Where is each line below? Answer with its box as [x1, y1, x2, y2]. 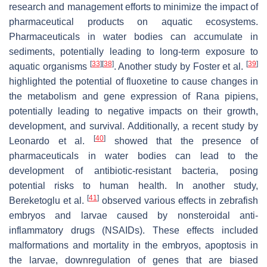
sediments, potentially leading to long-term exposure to [9, 46, 258, 57]
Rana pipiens [195, 91, 256, 102]
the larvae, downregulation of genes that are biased [9, 255, 258, 266]
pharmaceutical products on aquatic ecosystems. [9, 17, 258, 27]
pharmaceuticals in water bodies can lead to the [9, 151, 258, 162]
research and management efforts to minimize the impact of [9, 2, 258, 13]
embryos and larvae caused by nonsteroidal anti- [9, 210, 258, 221]
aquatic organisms [9, 61, 90, 72]
